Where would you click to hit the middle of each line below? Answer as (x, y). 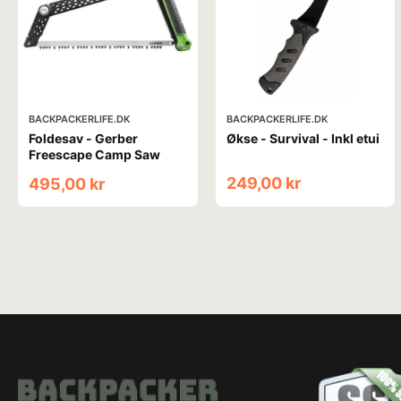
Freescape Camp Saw (94, 155)
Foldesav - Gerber (83, 139)
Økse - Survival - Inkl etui (303, 139)
